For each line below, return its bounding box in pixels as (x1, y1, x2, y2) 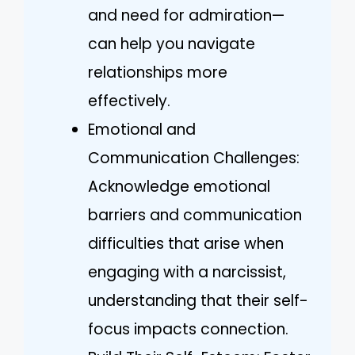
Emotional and (88, 118, 196, 140)
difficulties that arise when (88, 232, 284, 254)
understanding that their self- (88, 289, 308, 311)
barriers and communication (88, 204, 302, 226)
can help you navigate (88, 32, 255, 55)
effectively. (88, 90, 170, 112)
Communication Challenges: (88, 147, 300, 169)
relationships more (88, 61, 227, 83)
